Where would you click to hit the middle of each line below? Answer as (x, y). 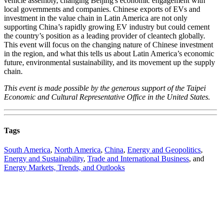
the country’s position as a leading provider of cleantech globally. (105, 36)
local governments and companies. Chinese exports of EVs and (102, 9)
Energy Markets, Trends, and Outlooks (64, 167)
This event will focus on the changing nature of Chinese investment (109, 45)
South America (27, 149)
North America (77, 149)
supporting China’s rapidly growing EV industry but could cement (107, 27)
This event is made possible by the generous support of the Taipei (105, 88)
